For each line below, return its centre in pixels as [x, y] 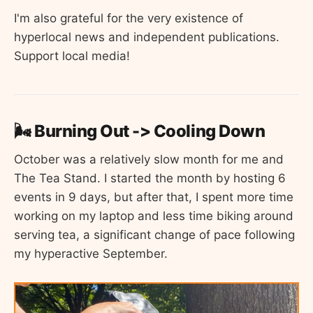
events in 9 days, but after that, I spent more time [154, 197]
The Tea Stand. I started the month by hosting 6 [150, 178]
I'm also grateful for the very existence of [129, 19]
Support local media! [72, 56]
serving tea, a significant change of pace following [154, 234]
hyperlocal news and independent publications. [147, 37]
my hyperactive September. [91, 253]
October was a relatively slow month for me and [149, 159]
